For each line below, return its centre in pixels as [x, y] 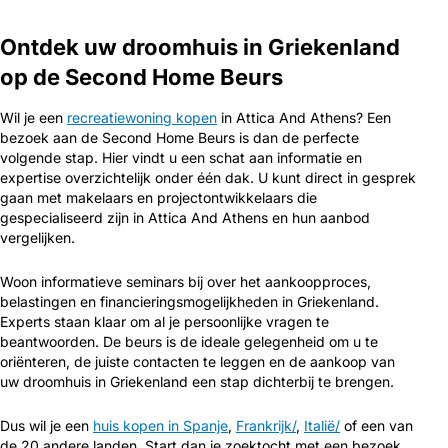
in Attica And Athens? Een [304, 117]
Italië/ [322, 425]
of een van [376, 425]
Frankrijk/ [266, 425]
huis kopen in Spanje [160, 425]
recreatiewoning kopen [142, 117]
